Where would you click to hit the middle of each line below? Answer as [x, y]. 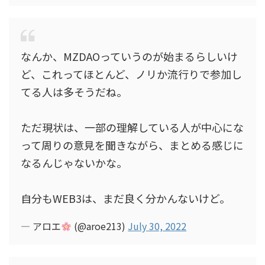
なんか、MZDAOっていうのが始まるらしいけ [129, 56]
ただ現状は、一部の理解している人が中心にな [132, 127]
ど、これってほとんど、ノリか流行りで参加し [131, 74]
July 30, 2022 [157, 226]
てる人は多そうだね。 [74, 92]
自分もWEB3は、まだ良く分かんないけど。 [125, 198]
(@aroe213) [100, 226]
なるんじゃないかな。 [74, 163]
